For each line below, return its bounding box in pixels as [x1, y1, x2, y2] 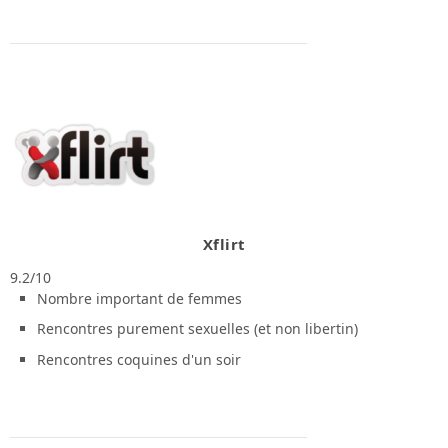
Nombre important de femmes [36, 288, 242, 308]
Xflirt [202, 233, 246, 254]
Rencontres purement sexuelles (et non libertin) [36, 319, 358, 339]
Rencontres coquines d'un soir [36, 350, 241, 370]
